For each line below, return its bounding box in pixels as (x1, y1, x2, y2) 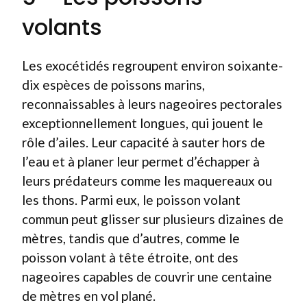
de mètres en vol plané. (22, 287, 156, 304)
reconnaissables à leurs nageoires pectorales (22, 95, 282, 112)
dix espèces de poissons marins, (22, 76, 205, 93)
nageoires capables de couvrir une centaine (22, 268, 272, 284)
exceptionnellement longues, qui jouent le (22, 114, 263, 131)
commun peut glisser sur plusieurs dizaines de (22, 210, 284, 227)
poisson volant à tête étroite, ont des (22, 249, 238, 265)
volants (22, 11, 102, 42)
